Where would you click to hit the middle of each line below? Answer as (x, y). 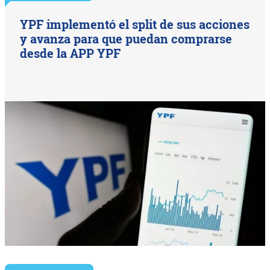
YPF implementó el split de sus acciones (135, 24)
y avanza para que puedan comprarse (126, 38)
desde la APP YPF (71, 53)
